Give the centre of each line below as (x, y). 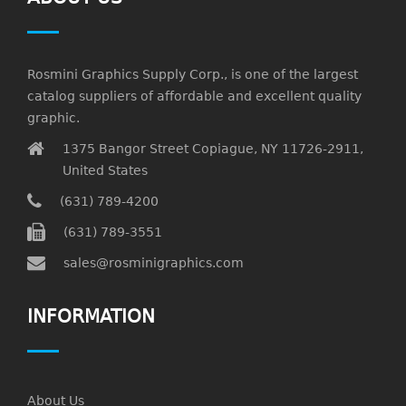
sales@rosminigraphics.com (154, 263)
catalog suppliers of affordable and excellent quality (194, 96)
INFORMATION (91, 316)
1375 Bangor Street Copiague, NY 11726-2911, (213, 149)
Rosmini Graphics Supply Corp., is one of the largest (193, 74)
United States (105, 170)
